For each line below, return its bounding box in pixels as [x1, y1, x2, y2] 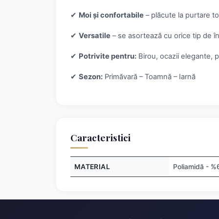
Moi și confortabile [78, 11, 144, 20]
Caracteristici [70, 131, 131, 144]
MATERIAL [74, 162, 110, 171]
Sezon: [78, 72, 103, 82]
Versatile [78, 31, 110, 41]
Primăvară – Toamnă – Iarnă [102, 72, 196, 82]
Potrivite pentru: [78, 52, 136, 61]
